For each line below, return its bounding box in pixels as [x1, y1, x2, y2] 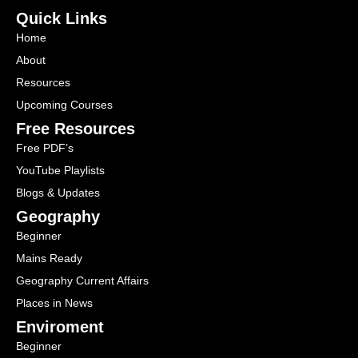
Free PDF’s [16, 141, 74, 154]
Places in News [16, 296, 93, 309]
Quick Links [16, 10, 107, 27]
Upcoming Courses [16, 98, 113, 111]
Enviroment [16, 318, 104, 336]
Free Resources [16, 120, 135, 137]
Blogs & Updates [16, 186, 100, 199]
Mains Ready [16, 252, 82, 265]
